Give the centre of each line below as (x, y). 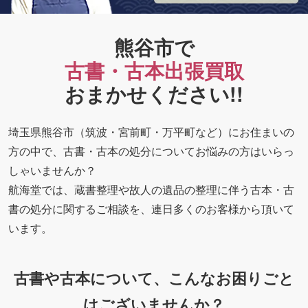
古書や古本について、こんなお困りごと (154, 278)
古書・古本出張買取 (154, 70)
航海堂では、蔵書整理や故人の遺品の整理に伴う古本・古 (151, 189)
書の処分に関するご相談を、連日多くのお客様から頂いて (151, 208)
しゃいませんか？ (52, 170)
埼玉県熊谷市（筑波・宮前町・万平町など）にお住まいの (151, 131)
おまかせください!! (154, 93)
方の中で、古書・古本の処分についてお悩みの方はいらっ (151, 151)
